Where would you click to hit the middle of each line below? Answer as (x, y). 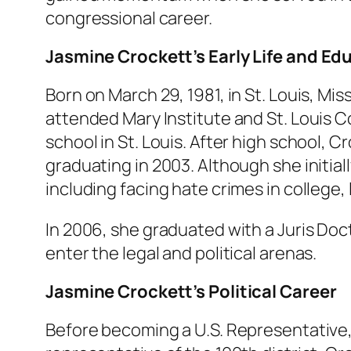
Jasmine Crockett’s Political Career (191, 291)
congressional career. (129, 18)
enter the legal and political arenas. (181, 253)
